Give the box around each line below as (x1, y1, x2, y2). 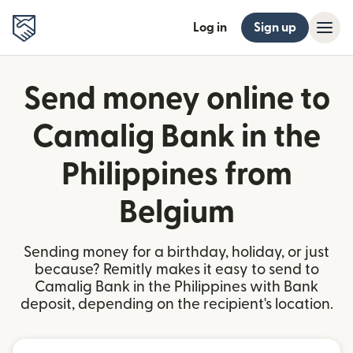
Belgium (118, 197, 235, 229)
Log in (193, 21, 227, 34)
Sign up (254, 21, 296, 34)
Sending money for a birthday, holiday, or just (24, 245, 329, 260)
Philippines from (61, 159, 292, 191)
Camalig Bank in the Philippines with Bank (35, 280, 318, 295)
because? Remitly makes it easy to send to (34, 262, 319, 277)
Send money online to (23, 84, 330, 115)
